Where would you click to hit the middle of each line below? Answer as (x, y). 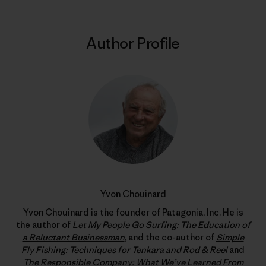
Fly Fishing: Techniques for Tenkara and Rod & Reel (125, 249)
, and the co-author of (170, 237)
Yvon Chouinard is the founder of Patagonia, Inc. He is (133, 212)
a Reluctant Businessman (73, 237)
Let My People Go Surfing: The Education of (161, 224)
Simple (230, 237)
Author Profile (133, 43)
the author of (44, 224)
